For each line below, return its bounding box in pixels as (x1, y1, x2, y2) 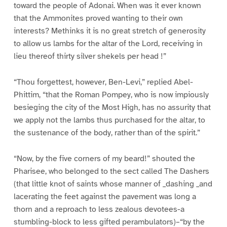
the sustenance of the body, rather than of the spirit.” (13, 128, 200, 138)
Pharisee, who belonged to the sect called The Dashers (13, 166, 209, 177)
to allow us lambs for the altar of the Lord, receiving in (13, 39, 203, 49)
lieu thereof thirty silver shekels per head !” (13, 51, 166, 62)
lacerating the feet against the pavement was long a (13, 192, 196, 202)
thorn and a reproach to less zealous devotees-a (13, 204, 184, 215)
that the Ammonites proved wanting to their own (13, 13, 183, 24)
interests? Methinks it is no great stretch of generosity (13, 26, 206, 36)
